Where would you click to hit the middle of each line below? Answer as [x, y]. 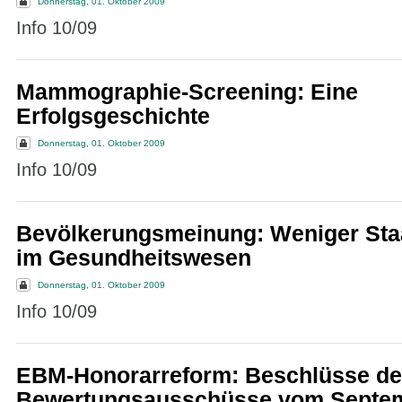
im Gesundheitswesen [133, 258]
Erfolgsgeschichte [113, 116]
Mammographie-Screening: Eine [187, 92]
